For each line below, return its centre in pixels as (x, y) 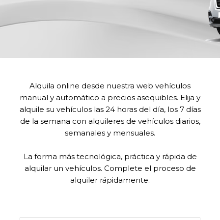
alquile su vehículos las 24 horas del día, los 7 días (110, 109)
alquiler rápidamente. (110, 180)
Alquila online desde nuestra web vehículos (110, 85)
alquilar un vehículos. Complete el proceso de (110, 168)
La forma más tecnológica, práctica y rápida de (110, 156)
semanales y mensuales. (110, 133)
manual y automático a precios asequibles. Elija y (110, 97)
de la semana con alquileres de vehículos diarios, (110, 121)
